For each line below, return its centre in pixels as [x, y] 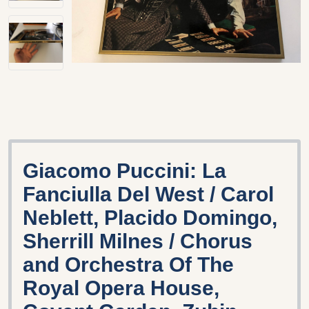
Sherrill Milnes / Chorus [138, 241]
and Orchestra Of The [128, 264]
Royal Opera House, [121, 288]
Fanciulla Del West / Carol [148, 194]
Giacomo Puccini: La [124, 170]
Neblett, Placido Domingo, [150, 217]
